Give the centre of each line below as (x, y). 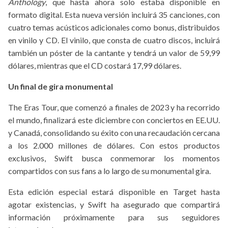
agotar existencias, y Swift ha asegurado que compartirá (114, 205)
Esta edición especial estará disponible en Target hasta (114, 192)
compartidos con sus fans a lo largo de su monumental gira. (109, 171)
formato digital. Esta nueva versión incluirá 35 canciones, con (114, 15)
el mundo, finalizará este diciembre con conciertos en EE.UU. (114, 120)
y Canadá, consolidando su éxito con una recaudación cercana (114, 133)
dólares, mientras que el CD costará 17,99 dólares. (95, 66)
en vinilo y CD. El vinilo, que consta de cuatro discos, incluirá (114, 40)
